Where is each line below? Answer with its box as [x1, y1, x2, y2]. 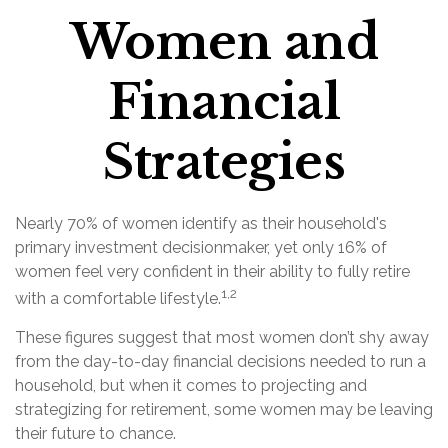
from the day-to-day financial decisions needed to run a [15, 352, 426, 372]
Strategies [103, 132, 345, 192]
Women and [69, 12, 379, 72]
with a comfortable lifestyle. [15, 289, 221, 309]
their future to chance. [15, 424, 176, 444]
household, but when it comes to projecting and [15, 376, 367, 396]
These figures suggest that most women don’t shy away [15, 328, 429, 348]
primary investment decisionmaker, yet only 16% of [15, 238, 387, 257]
